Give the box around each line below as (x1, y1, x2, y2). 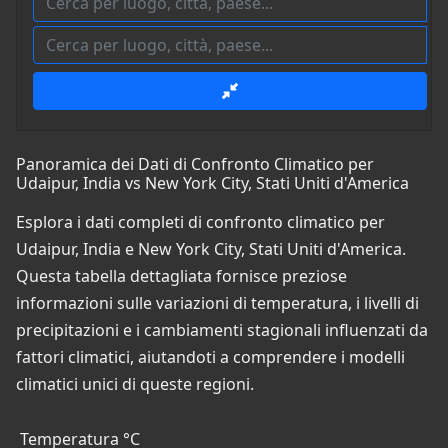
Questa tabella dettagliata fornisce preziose (16, 265, 347, 288)
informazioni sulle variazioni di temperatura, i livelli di (16, 292, 419, 315)
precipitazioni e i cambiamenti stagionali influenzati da (16, 319, 428, 342)
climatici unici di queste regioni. (16, 373, 254, 396)
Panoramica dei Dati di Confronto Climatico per (16, 153, 374, 176)
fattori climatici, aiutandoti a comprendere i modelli (16, 346, 405, 369)
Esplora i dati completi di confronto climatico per (16, 211, 385, 234)
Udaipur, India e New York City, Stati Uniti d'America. (16, 238, 406, 261)
